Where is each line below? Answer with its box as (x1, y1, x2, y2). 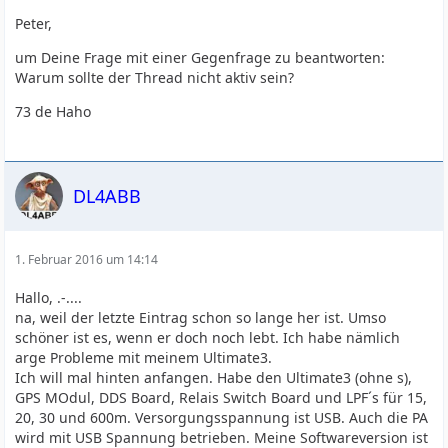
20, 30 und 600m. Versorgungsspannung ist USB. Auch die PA (15, 408, 429, 427)
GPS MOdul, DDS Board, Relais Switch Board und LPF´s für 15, (15, 388, 428, 407)
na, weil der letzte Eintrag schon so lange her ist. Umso (15, 308, 387, 327)
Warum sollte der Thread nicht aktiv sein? (15, 68, 295, 87)
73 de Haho (15, 102, 92, 121)
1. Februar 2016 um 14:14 (15, 251, 159, 268)
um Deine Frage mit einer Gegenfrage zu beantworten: (15, 48, 386, 67)
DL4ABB (73, 183, 142, 208)
